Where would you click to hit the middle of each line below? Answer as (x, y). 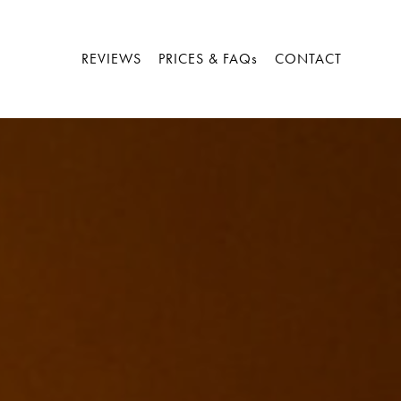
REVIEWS (112, 58)
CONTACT (309, 58)
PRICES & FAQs (209, 58)
